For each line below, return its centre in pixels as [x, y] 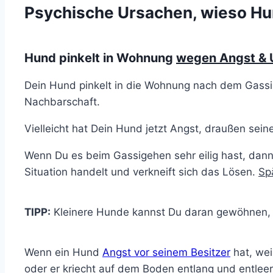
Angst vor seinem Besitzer [166, 252]
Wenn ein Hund [63, 252]
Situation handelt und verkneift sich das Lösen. [141, 172]
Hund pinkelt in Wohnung [100, 58]
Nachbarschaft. [62, 101]
